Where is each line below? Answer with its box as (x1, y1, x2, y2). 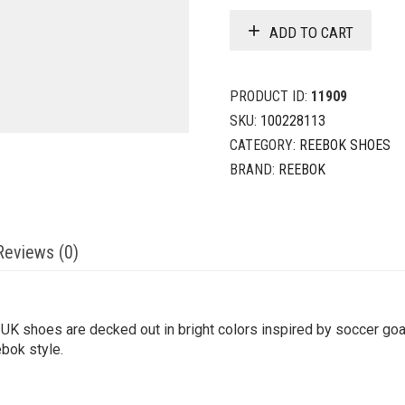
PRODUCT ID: (230, 88, 311, 105)
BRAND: (230, 161, 278, 178)
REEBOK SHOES (299, 137, 391, 154)
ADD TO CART (269, 23, 353, 42)
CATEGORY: (230, 137, 299, 154)
